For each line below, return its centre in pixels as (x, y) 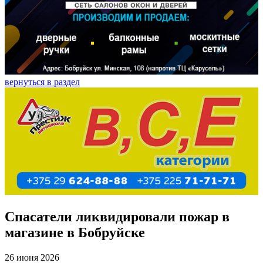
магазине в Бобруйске (75, 233)
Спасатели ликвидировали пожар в (117, 217)
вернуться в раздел (42, 82)
